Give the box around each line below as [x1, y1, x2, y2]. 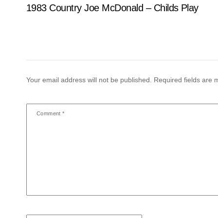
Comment [36, 110, 63, 117]
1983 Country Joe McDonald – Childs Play [26, 2, 199, 13]
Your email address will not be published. [26, 76, 152, 84]
